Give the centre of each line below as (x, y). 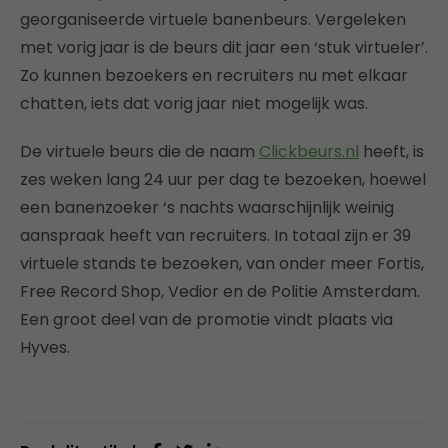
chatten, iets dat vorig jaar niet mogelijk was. (194, 103)
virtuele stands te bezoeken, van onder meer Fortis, (222, 263)
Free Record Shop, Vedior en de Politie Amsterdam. (220, 291)
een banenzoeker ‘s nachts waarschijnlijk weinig (207, 207)
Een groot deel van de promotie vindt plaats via (206, 319)
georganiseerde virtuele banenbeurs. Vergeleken (213, 19)
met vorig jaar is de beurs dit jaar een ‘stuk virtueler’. (224, 47)
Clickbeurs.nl (309, 151)
